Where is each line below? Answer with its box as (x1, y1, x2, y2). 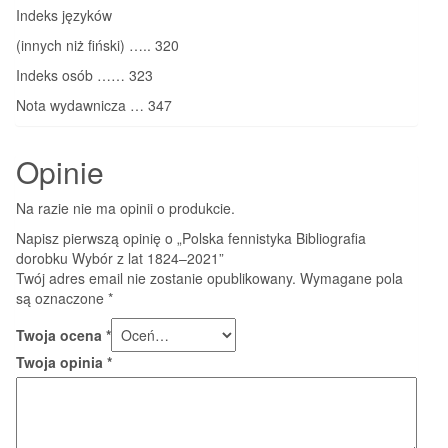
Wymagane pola (300, 267, 403, 288)
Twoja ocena (16, 324, 106, 345)
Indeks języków (16, 4, 112, 25)
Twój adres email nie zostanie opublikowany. (16, 267, 296, 288)
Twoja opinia (16, 351, 107, 372)
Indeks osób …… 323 (16, 64, 153, 85)
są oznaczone (16, 287, 108, 308)
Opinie (16, 149, 104, 193)
